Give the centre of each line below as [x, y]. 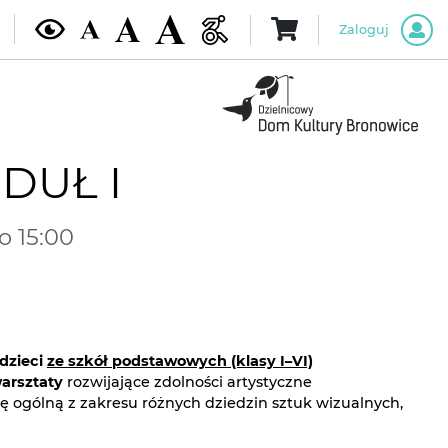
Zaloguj [363, 29]
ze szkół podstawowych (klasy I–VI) [180, 360]
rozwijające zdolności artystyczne [187, 381]
